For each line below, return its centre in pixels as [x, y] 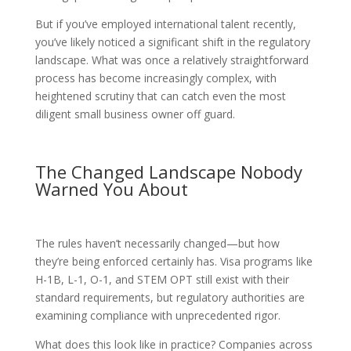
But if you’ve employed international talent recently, [165, 24]
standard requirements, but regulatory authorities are [170, 298]
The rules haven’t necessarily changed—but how [157, 244]
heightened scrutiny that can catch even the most [160, 96]
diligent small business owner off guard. [135, 114]
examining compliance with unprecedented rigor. [157, 316]
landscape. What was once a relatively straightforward [172, 60]
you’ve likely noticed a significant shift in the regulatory [172, 42]
